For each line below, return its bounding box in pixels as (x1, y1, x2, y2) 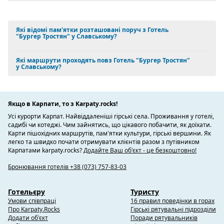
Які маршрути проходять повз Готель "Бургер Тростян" (16, 55, 190, 64)
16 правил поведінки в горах (130, 196, 214, 205)
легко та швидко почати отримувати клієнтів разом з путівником (8, 137, 199, 146)
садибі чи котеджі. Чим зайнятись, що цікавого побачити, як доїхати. (8, 120, 211, 129)
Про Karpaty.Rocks (8, 204, 60, 213)
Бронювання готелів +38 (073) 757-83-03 (8, 162, 126, 171)
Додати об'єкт (8, 213, 48, 222)
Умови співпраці (8, 196, 56, 205)
